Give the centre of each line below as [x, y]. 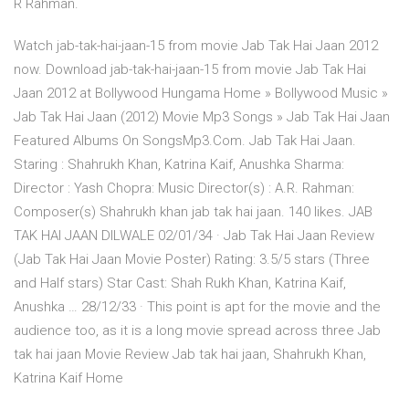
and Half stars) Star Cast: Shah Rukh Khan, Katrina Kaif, [180, 283]
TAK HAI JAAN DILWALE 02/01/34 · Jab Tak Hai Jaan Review [194, 236]
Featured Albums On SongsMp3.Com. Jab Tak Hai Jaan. [185, 141]
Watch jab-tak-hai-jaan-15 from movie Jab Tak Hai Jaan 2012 [196, 46]
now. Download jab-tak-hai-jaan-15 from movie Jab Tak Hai [190, 70]
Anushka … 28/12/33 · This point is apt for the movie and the [197, 307]
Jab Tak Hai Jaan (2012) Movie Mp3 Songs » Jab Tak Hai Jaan [204, 117]
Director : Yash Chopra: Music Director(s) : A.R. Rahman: [184, 189]
